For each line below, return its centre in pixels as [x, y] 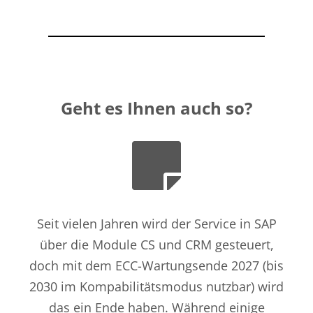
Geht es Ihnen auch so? [156, 108]
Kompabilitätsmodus [141, 287]
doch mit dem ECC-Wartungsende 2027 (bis [156, 266]
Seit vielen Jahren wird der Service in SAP [156, 224]
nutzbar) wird [243, 287]
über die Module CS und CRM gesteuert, [156, 245]
